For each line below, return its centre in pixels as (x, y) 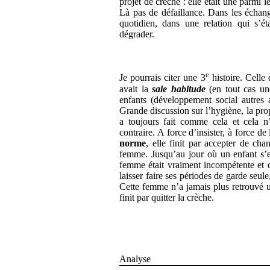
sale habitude (179, 89)
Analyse (135, 259)
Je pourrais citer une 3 (162, 78)
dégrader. (137, 34)
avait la (136, 89)
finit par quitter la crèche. (167, 197)
